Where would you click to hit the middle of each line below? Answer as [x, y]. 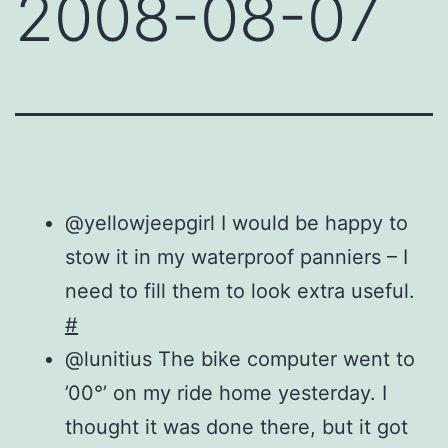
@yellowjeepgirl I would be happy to [236, 222]
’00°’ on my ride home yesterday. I [226, 392]
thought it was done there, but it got [236, 426]
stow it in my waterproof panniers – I [236, 256]
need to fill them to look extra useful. [240, 290]
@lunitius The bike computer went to [240, 358]
